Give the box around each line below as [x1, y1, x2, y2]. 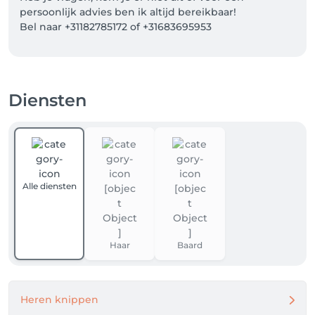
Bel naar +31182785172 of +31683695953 [20, 20, 212, 33]
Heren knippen [20, 293, 98, 306]
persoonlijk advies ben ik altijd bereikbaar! [20, 6, 236, 18]
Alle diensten [22, 181, 77, 191]
